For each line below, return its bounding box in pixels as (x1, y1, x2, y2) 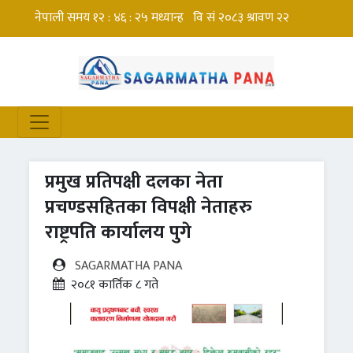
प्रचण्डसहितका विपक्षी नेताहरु (45, 191, 253, 224)
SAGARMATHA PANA (75, 255, 183, 277)
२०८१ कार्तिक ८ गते (65, 274, 165, 296)
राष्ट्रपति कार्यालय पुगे (45, 217, 192, 249)
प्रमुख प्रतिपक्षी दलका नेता (45, 166, 224, 199)
